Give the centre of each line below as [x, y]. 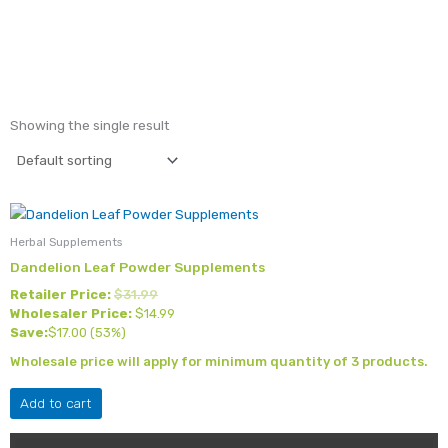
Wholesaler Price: [71, 314]
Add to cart [56, 402]
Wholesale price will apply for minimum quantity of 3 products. [219, 362]
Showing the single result [90, 124]
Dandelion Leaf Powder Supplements [137, 267]
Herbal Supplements [66, 242]
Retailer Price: [60, 295]
